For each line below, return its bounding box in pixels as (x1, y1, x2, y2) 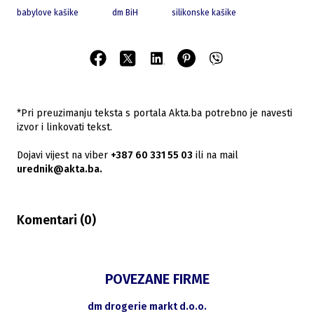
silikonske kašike (172, 8, 236, 18)
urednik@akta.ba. (17, 163, 102, 176)
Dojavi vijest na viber (17, 149, 108, 162)
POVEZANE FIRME (104, 271, 210, 288)
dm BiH (112, 8, 138, 18)
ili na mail (193, 149, 238, 162)
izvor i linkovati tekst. (17, 121, 112, 134)
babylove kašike (17, 8, 78, 18)
